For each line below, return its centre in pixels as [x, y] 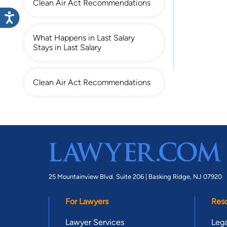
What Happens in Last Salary [84, 38]
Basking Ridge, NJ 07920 [185, 177]
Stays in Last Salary [67, 47]
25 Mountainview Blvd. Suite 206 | [99, 177]
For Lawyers [87, 202]
